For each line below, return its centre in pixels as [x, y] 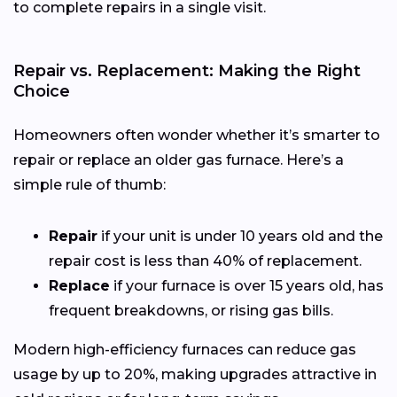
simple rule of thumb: [90, 185]
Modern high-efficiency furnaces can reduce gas [185, 350]
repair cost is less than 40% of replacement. [205, 261]
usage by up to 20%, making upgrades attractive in [195, 375]
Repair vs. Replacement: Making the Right [187, 71]
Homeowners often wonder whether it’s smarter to [197, 136]
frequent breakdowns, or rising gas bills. [191, 311]
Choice [42, 92]
